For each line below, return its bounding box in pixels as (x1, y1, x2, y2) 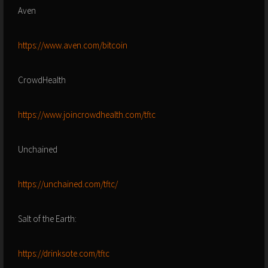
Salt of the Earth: (18, 213, 77, 225)
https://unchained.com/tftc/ (18, 178, 118, 190)
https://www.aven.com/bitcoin (18, 39, 127, 51)
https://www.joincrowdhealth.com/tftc (18, 109, 156, 121)
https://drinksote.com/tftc (18, 248, 109, 260)
